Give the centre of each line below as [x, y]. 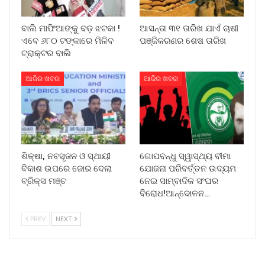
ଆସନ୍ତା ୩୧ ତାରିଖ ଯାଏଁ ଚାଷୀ [189, 28]
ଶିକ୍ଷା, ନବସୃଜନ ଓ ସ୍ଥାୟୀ [66, 156]
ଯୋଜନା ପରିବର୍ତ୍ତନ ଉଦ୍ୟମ [188, 169]
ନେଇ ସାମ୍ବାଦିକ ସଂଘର [179, 181]
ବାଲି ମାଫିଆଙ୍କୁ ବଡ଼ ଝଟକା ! [71, 28]
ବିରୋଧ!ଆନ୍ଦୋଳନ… [175, 194]
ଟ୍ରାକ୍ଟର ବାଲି [46, 53]
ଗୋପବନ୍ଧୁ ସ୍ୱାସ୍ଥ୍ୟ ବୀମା [185, 156]
